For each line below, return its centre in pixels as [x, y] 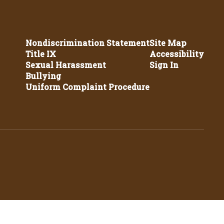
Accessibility [176, 54]
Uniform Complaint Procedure [87, 87]
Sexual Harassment [65, 65]
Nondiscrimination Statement [87, 43]
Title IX [40, 54]
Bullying [43, 76]
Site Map [168, 43]
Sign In [164, 65]
